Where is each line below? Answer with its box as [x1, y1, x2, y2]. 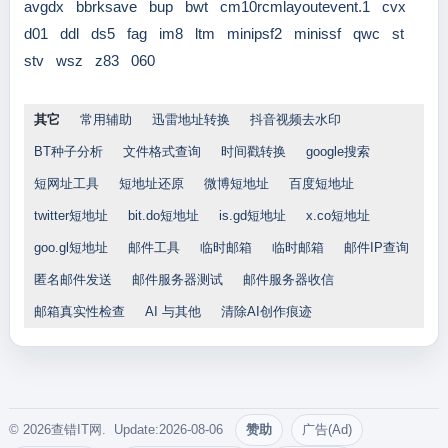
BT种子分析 [33, 144, 103, 159]
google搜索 [305, 144, 370, 159]
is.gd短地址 [218, 208, 286, 223]
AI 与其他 [144, 304, 201, 319]
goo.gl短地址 [33, 240, 108, 255]
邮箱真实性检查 [33, 304, 125, 319]
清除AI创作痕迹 [220, 304, 312, 319]
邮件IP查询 [343, 240, 409, 255]
